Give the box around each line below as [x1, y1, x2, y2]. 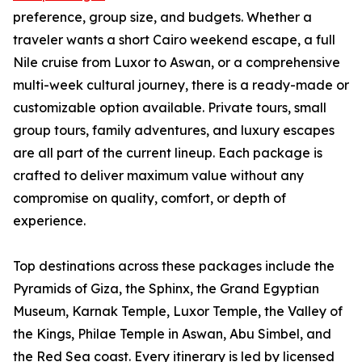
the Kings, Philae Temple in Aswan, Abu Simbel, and [13, 326, 331, 342]
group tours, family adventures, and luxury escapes [13, 122, 335, 138]
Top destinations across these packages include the [13, 258, 335, 274]
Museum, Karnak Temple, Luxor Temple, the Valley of [13, 303, 343, 319]
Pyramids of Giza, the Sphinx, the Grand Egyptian [13, 280, 319, 297]
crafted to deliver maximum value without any [13, 167, 304, 183]
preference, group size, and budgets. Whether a [13, 9, 312, 25]
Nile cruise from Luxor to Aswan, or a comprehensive [13, 54, 340, 70]
